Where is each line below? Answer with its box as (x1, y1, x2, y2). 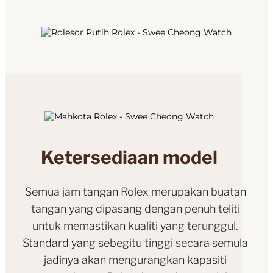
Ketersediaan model (41, 146, 218, 168)
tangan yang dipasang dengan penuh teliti (30, 202, 240, 215)
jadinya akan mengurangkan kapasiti (44, 253, 227, 266)
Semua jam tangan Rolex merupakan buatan (24, 185, 246, 198)
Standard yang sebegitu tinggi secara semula (23, 236, 249, 249)
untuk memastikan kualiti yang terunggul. (32, 219, 239, 232)
